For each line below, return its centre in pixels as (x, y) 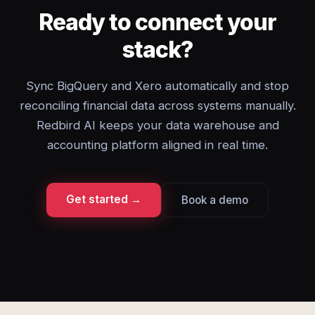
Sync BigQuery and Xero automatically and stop (157, 86)
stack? (157, 50)
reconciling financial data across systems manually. (157, 105)
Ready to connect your (157, 22)
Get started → (104, 199)
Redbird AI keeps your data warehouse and (157, 125)
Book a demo (215, 200)
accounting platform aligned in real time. (157, 145)
